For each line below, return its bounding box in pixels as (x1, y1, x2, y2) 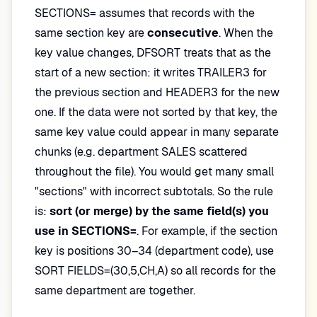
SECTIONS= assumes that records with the (35, 6, 255, 21)
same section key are (35, 25, 147, 40)
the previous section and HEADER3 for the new (35, 85, 279, 100)
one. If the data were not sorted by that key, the (35, 105, 277, 120)
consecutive (147, 25, 219, 40)
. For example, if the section (137, 224, 277, 238)
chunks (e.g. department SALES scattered (35, 144, 248, 159)
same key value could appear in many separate (35, 125, 279, 139)
